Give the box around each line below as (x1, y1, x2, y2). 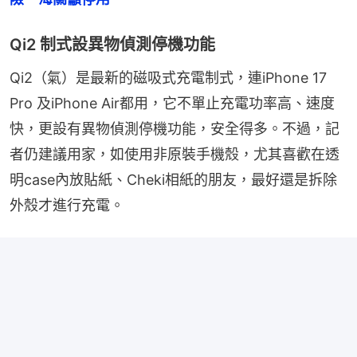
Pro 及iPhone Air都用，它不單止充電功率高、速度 (10, 94, 335, 112)
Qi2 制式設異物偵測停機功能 (10, 34, 215, 54)
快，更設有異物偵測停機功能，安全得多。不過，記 (10, 120, 339, 137)
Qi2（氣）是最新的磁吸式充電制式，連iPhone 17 (10, 69, 327, 86)
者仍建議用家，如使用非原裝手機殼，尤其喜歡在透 (10, 145, 339, 163)
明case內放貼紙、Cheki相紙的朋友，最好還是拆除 (10, 171, 337, 188)
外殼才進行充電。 (10, 196, 124, 214)
